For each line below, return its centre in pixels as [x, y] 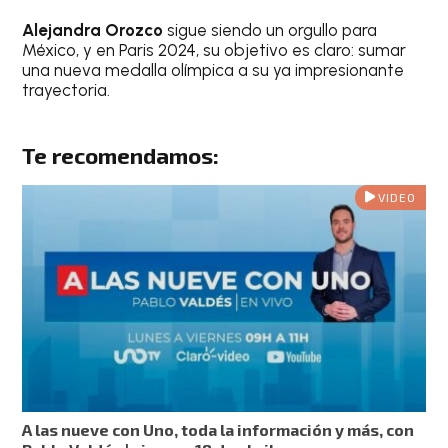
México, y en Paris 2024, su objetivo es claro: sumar [214, 50]
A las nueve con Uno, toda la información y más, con [218, 429]
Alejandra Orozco [93, 30]
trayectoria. [66, 90]
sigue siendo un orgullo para [270, 30]
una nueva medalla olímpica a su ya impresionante [213, 70]
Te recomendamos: [121, 155]
